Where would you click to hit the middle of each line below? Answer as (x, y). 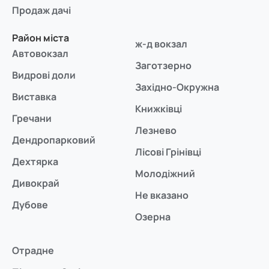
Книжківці (159, 109)
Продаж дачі (41, 11)
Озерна (153, 217)
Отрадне (33, 251)
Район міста (41, 38)
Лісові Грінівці (168, 152)
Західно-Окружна (177, 87)
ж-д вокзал (162, 44)
